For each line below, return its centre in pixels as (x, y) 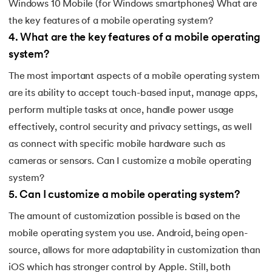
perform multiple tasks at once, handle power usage (121, 111)
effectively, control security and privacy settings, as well (130, 128)
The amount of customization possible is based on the (124, 217)
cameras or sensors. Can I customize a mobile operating (130, 162)
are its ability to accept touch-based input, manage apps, (133, 94)
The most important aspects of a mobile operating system (134, 77)
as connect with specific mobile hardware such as (117, 145)
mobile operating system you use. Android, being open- (128, 234)
